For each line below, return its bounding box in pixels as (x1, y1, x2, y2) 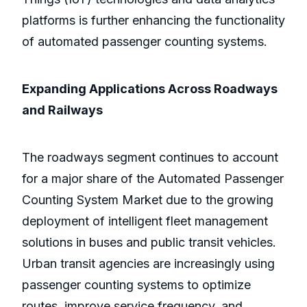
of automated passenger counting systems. (22, 34, 267, 49)
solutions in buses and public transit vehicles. (22, 235, 276, 250)
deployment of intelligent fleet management (22, 214, 268, 229)
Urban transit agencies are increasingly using (22, 256, 275, 271)
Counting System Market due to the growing (22, 193, 273, 208)
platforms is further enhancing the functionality (22, 13, 285, 28)
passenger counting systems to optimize (22, 278, 251, 293)
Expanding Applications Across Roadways (22, 82, 278, 97)
